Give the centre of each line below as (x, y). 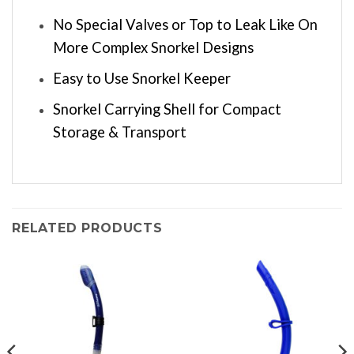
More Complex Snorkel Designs (153, 48)
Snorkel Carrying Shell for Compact (167, 109)
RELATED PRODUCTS (87, 228)
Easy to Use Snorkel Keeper (141, 78)
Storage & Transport (119, 132)
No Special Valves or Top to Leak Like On (185, 25)
